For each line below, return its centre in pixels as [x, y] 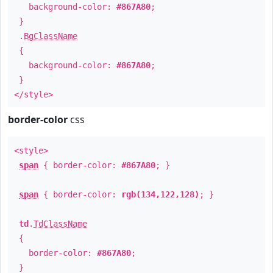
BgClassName [51, 36]
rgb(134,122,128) [160, 194]
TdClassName [60, 224]
